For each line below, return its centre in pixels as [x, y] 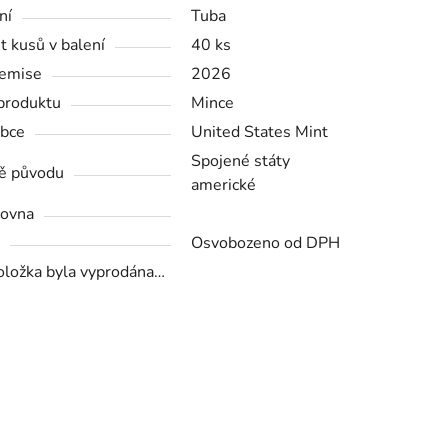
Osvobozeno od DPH [265, 242]
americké [223, 184]
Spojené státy [240, 160]
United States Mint [259, 131]
